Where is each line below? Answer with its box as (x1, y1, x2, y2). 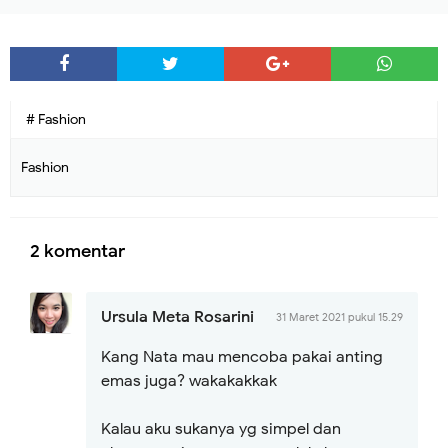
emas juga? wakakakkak (101, 371, 277, 391)
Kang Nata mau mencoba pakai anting (101, 347, 383, 367)
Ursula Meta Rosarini (101, 307, 254, 327)
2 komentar (30, 239, 125, 262)
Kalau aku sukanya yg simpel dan (101, 419, 341, 439)
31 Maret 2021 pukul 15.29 (276, 310, 403, 324)
